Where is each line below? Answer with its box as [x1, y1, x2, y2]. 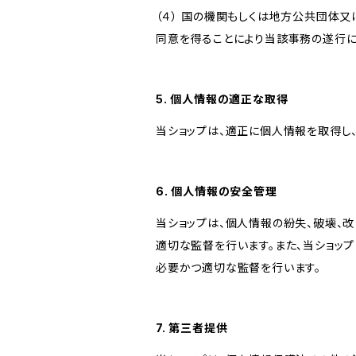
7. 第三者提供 [156, 321, 228, 335]
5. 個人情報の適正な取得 [156, 92, 288, 106]
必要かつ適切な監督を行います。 [156, 261, 322, 274]
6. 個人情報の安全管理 [156, 184, 277, 198]
